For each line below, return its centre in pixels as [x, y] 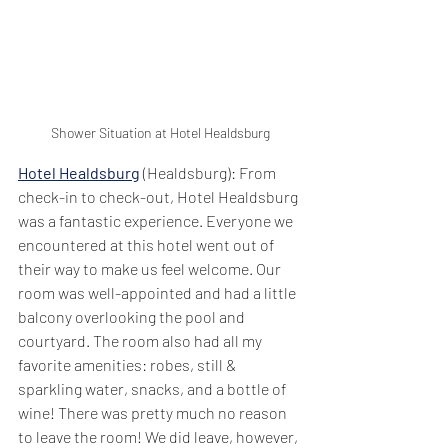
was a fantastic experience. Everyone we [157, 220]
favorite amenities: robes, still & [128, 364]
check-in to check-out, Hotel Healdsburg [159, 196]
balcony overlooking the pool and [133, 316]
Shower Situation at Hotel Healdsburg [160, 132]
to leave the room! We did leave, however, [159, 436]
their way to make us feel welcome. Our [151, 268]
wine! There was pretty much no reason [154, 412]
